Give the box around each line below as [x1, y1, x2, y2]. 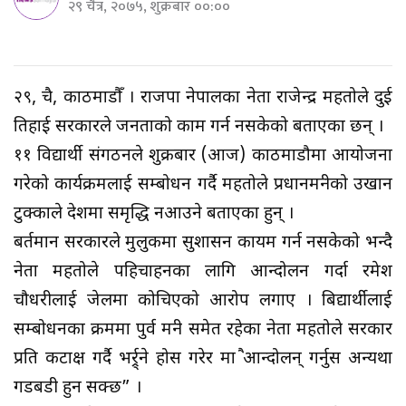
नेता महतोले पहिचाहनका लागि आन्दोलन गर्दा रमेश [14, 260, 392, 284]
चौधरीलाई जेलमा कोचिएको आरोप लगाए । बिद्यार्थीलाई [14, 289, 392, 313]
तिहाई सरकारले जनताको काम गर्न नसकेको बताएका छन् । [14, 115, 383, 139]
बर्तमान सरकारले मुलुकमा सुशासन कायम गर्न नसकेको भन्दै [14, 231, 392, 255]
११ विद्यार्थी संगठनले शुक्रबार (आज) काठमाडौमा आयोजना [14, 144, 392, 168]
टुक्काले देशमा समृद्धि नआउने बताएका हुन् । [14, 202, 294, 226]
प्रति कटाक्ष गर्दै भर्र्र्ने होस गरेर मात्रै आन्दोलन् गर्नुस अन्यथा [14, 347, 392, 371]
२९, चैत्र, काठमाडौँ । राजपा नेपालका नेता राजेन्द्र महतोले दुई [14, 86, 392, 110]
